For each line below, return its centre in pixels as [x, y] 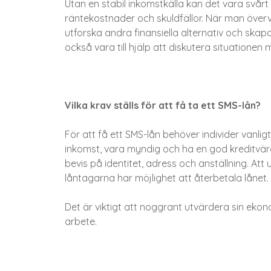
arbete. [81, 222]
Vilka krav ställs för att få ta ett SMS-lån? [163, 106]
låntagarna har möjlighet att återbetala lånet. [167, 178]
